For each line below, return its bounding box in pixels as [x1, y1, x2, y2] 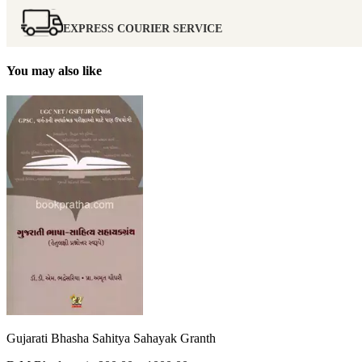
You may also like [6, 63, 102, 78]
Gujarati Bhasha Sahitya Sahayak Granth [6, 331, 216, 346]
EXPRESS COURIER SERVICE [63, 22, 222, 35]
